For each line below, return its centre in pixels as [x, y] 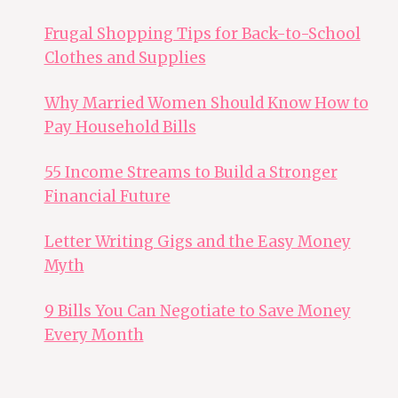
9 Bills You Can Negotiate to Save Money [197, 311]
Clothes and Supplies [125, 58]
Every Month [94, 335]
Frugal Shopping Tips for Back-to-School [202, 34]
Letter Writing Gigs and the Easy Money [197, 242]
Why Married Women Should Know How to [206, 103]
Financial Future [107, 197]
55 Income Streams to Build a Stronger [191, 173]
